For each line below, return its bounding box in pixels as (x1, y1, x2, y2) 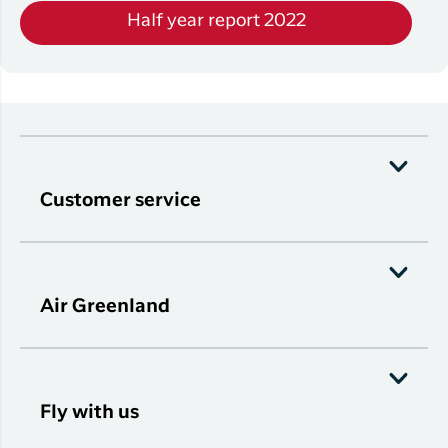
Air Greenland (40, 297, 170, 315)
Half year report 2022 (126, 13, 306, 30)
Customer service (40, 191, 201, 209)
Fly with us (40, 403, 139, 421)
